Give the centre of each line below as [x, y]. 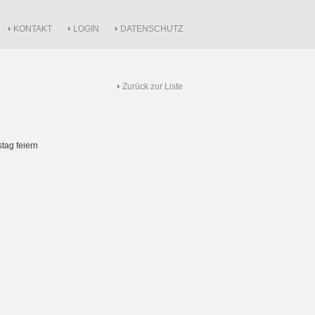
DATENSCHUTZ [152, 29]
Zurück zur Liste [153, 86]
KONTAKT [33, 29]
